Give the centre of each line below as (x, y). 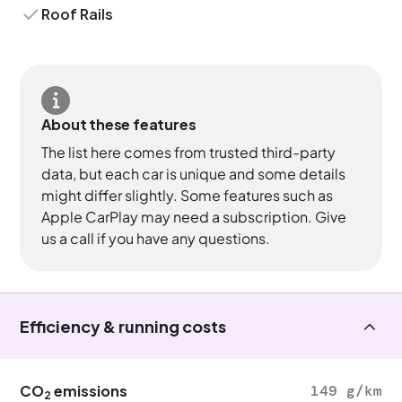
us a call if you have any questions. (156, 238)
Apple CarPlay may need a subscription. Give (194, 217)
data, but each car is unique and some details (194, 174)
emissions (90, 391)
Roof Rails (78, 14)
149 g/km (346, 391)
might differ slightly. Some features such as (188, 195)
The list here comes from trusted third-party (189, 152)
